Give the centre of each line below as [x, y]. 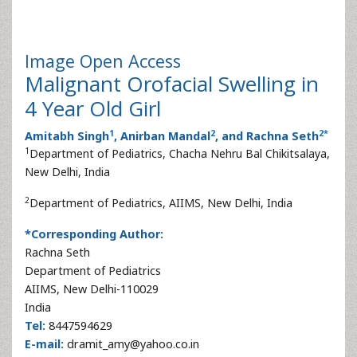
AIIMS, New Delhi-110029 [92, 289]
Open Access [130, 61]
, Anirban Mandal [162, 136]
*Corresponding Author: [94, 234]
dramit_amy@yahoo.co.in [131, 344]
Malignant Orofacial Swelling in [172, 84]
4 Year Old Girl [93, 108]
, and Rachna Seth [267, 136]
